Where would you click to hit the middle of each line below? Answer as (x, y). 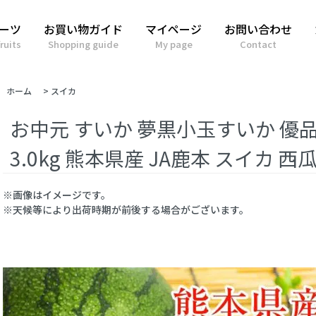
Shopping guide (83, 44)
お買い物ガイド (83, 29)
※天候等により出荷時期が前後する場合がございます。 (126, 210)
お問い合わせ (258, 29)
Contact (258, 44)
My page (174, 44)
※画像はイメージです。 (57, 195)
